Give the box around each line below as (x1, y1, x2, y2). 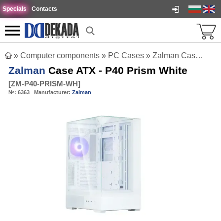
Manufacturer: (34, 89, 72, 95)
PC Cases (108, 51, 144, 60)
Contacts (32, 5, 57, 12)
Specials (2, 5, 27, 12)
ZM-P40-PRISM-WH (11, 79, 78, 88)
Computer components (20, 51, 100, 60)
